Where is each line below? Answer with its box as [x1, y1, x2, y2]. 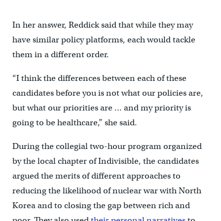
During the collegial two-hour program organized [12, 141, 202, 152]
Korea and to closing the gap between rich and [12, 200, 190, 211]
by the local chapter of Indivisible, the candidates [12, 156, 199, 167]
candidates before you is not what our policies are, [12, 88, 203, 99]
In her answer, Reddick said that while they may [12, 20, 193, 31]
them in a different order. [12, 49, 109, 60]
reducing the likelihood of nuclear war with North [12, 185, 201, 196]
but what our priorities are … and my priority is [12, 103, 191, 113]
